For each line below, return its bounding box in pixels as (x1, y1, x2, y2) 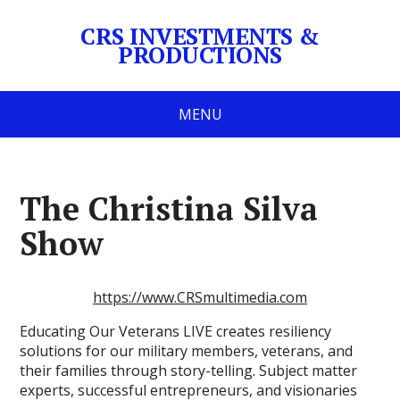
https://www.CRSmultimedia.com (93, 287, 307, 307)
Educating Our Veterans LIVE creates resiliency (20, 321, 332, 341)
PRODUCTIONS (118, 39, 282, 70)
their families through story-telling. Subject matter (20, 361, 358, 380)
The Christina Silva (20, 187, 319, 229)
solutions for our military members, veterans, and (20, 341, 354, 361)
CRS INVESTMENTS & (80, 21, 320, 51)
